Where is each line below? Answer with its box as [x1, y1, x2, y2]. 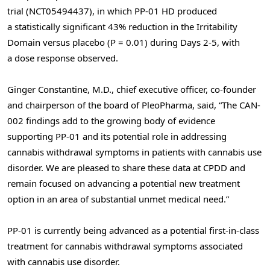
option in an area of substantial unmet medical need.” [7, 192, 229, 205]
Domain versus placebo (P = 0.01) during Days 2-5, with [7, 36, 240, 48]
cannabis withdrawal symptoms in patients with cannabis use [7, 145, 262, 158]
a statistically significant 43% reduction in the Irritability [7, 20, 237, 33]
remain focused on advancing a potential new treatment [7, 177, 240, 189]
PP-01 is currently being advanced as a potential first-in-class [7, 224, 259, 237]
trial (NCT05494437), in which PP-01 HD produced [7, 4, 217, 17]
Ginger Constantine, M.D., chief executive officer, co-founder [7, 83, 256, 95]
